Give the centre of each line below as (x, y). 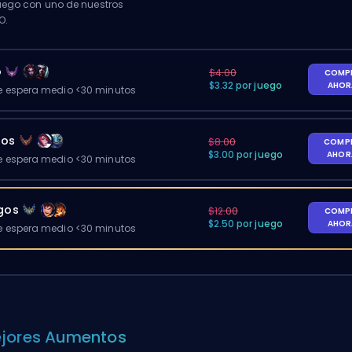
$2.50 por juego (245, 224)
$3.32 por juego (245, 85)
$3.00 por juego (245, 154)
